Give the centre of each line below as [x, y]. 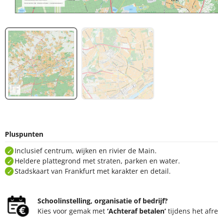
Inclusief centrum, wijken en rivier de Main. [86, 150]
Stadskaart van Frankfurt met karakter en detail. [93, 171]
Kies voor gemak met [73, 211]
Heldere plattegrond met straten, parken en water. [97, 161]
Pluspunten [24, 134]
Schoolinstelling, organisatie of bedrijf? [103, 200]
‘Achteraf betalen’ [137, 211]
